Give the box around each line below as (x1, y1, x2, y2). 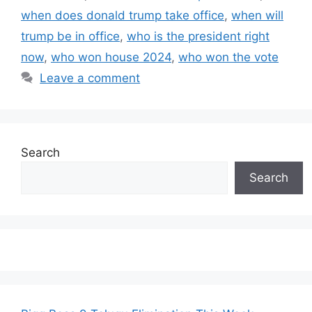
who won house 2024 (51, 50, 171, 64)
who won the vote (178, 50, 279, 64)
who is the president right (127, 29, 270, 43)
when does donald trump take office (21, 8, 224, 22)
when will (231, 8, 283, 22)
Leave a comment (40, 71, 141, 85)
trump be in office (21, 29, 120, 43)
